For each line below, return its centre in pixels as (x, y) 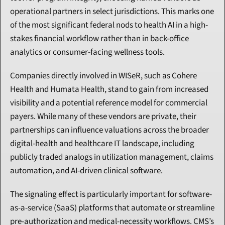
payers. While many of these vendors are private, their (103, 117)
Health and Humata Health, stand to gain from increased (109, 90)
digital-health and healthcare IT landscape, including (102, 144)
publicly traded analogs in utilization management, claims (112, 157)
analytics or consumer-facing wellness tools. (87, 52)
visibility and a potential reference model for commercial (109, 103)
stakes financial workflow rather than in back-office (99, 39)
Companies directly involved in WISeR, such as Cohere (103, 76)
